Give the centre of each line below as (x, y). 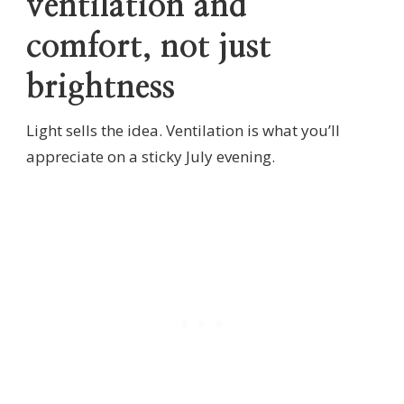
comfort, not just (149, 46)
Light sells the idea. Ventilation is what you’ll (183, 130)
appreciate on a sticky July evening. (151, 156)
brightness (101, 87)
